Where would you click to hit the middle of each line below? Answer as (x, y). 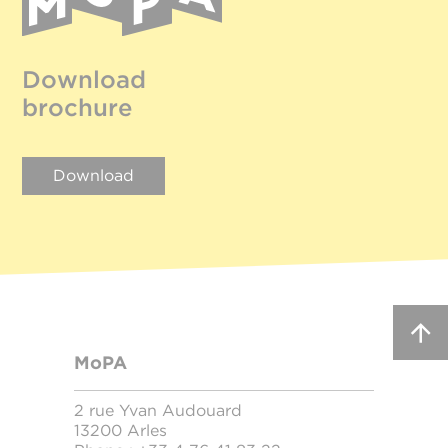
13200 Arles (120, 430)
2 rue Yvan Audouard (158, 410)
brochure (78, 107)
